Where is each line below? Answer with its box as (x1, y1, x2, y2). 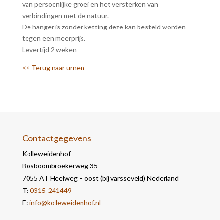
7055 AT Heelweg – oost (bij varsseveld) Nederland (22, 174, 179, 183)
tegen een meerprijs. (22, 34, 85, 43)
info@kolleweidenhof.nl (29, 198, 101, 207)
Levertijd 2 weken (22, 45, 77, 54)
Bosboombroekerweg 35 (22, 162, 98, 170)
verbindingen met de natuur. (22, 11, 109, 20)
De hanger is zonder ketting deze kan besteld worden (22, 23, 186, 31)
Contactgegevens (22, 133, 91, 144)
